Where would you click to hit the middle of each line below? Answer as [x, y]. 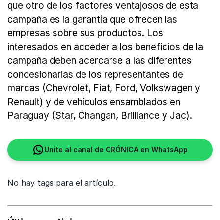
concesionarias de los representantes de [95, 74]
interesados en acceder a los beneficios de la [105, 47]
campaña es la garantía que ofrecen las [92, 19]
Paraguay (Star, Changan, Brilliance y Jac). [100, 115]
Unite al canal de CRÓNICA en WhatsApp [116, 149]
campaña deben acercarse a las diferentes [99, 60]
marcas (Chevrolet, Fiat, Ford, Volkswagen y [104, 88]
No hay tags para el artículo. [62, 182]
